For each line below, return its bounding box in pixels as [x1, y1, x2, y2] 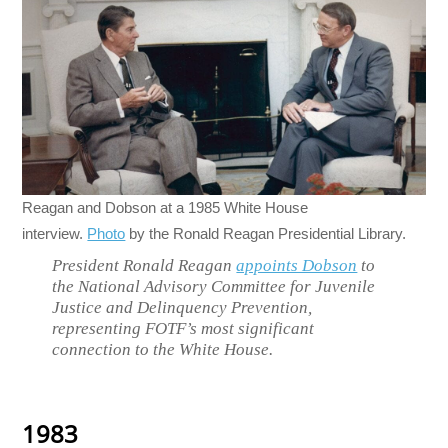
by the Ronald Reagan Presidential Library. [125, 225, 407, 243]
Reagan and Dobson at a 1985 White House [22, 199, 309, 217]
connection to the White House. [52, 340, 274, 360]
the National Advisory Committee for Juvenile [52, 277, 376, 297]
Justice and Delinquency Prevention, [52, 298, 313, 318]
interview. [22, 225, 88, 243]
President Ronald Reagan [52, 256, 237, 276]
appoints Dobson [236, 256, 358, 276]
